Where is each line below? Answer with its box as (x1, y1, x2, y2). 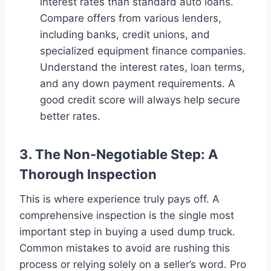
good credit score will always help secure (40, 93, 240, 106)
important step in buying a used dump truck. (19, 225, 235, 238)
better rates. (40, 109, 100, 122)
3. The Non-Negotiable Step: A (19, 146, 218, 162)
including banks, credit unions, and (40, 28, 210, 41)
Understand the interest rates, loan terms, (40, 60, 245, 73)
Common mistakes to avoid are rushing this (19, 241, 230, 254)
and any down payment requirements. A (40, 77, 235, 90)
